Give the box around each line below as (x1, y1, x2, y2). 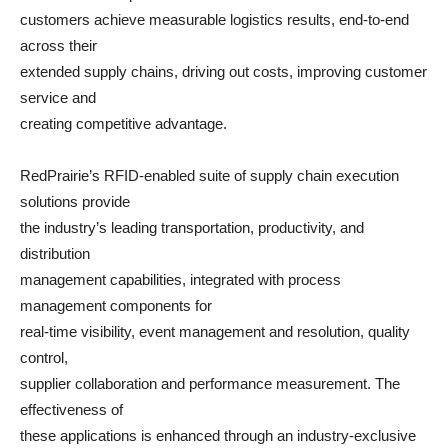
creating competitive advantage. (20, 115, 227, 132)
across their (20, 37, 97, 54)
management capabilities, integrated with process (20, 271, 341, 288)
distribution (20, 245, 90, 262)
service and (20, 89, 96, 106)
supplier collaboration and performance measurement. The (20, 375, 400, 392)
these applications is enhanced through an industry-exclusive (20, 427, 416, 444)
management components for (20, 297, 212, 314)
